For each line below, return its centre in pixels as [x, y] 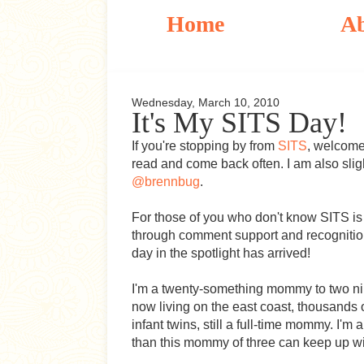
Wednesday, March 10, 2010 [206, 102]
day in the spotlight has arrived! [221, 253]
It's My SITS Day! [239, 123]
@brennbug [166, 182]
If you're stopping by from [205, 146]
